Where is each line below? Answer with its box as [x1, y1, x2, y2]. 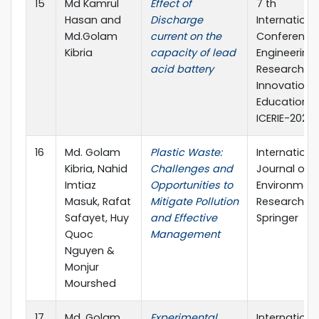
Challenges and [150, 161, 233, 176]
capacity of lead [150, 45, 236, 60]
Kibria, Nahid [65, 161, 127, 176]
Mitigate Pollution [150, 194, 239, 209]
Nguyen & [65, 243, 115, 258]
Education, [256, 94, 310, 109]
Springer [256, 210, 298, 225]
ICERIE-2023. [256, 110, 315, 125]
